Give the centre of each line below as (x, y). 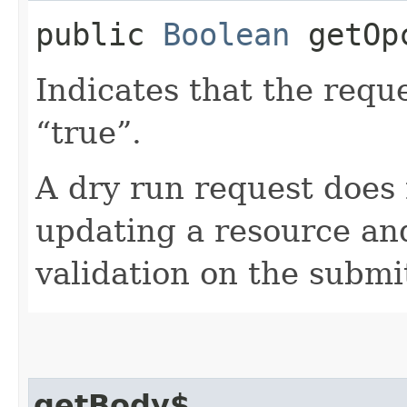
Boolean (226, 34)
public (99, 34)
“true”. (89, 132)
